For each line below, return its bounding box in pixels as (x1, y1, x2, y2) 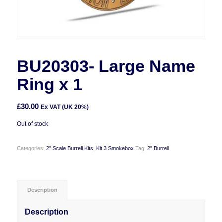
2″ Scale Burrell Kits (46, 145, 93, 151)
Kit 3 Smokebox (96, 145, 134, 151)
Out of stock (16, 120, 48, 127)
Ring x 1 (16, 74, 82, 94)
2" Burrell (147, 145, 169, 151)
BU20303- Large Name (16, 56, 195, 75)
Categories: (16, 145, 46, 151)
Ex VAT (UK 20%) (40, 103, 89, 111)
